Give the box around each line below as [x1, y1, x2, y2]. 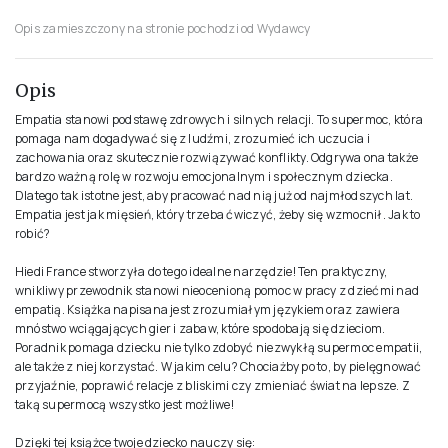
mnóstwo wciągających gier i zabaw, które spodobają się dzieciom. [15, 319, 386, 337]
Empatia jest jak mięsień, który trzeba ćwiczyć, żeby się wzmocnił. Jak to [15, 205, 421, 223]
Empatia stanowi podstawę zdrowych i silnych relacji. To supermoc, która [15, 110, 424, 128]
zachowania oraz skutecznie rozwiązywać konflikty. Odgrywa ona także [15, 148, 419, 166]
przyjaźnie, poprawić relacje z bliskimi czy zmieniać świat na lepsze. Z [15, 376, 411, 394]
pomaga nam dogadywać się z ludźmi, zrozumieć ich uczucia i [15, 129, 370, 147]
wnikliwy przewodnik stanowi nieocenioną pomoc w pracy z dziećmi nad [15, 281, 420, 299]
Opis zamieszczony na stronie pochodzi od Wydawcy [15, 19, 311, 37]
